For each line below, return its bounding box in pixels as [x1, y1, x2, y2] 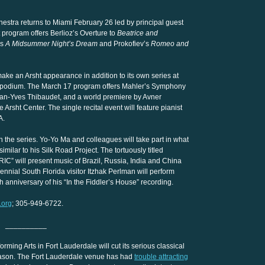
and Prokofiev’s [98, 40, 151, 48]
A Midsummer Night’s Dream [5, 40, 98, 48]
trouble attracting [134, 253, 188, 261]
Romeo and [151, 40, 189, 48]
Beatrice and [117, 29, 158, 37]
